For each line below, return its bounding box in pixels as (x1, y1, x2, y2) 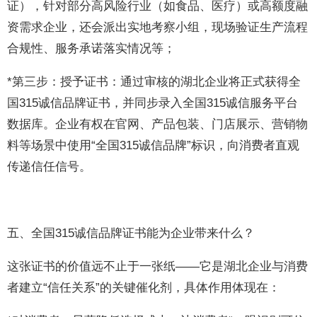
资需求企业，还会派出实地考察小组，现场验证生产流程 (7, 21, 309, 34)
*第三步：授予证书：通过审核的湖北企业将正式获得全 (7, 75, 301, 88)
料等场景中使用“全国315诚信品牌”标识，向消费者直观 (7, 139, 300, 152)
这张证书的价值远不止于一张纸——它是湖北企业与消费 (7, 260, 309, 273)
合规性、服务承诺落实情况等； (7, 42, 176, 55)
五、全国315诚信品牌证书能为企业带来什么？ (7, 226, 255, 240)
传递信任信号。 (7, 160, 92, 173)
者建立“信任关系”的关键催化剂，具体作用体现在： (7, 281, 281, 294)
